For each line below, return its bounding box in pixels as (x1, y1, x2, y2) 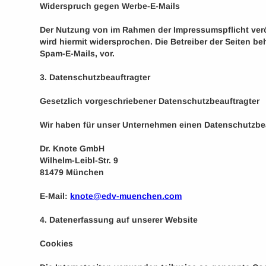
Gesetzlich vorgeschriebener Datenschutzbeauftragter (40, 96, 260, 106)
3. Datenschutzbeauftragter (40, 72, 151, 82)
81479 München (40, 167, 104, 177)
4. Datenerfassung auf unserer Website (40, 215, 198, 224)
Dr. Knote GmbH (40, 144, 105, 153)
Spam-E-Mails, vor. (40, 49, 115, 58)
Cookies (40, 239, 74, 248)
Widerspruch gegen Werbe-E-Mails (40, 1, 180, 11)
